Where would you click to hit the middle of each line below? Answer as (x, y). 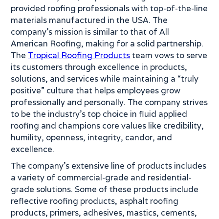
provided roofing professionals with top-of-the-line (109, 8)
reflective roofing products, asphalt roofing (95, 201)
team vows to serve (169, 55)
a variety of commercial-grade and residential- (101, 177)
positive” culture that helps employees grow (96, 90)
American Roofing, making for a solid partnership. (107, 44)
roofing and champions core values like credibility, (108, 126)
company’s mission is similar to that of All (90, 32)
